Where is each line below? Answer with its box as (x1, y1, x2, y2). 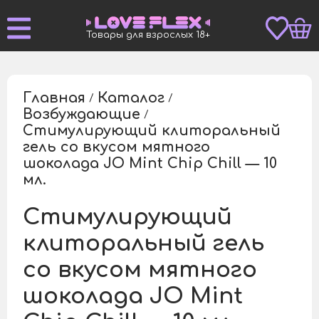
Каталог (97, 90, 164, 106)
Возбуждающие (22, 106, 140, 122)
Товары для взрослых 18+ (85, 30, 210, 41)
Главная (22, 90, 85, 106)
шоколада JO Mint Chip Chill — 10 (22, 155, 277, 172)
